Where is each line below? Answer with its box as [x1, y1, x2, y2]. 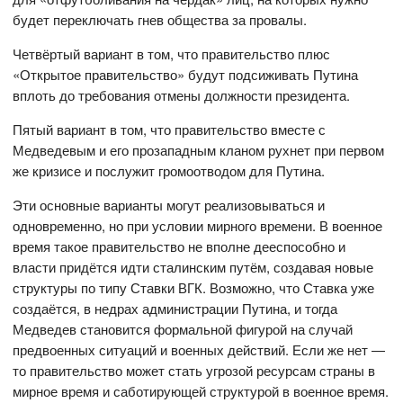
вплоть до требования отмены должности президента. [13, 85, 351, 104]
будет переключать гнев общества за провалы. [13, 10, 308, 29]
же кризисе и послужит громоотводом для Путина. [13, 161, 326, 180]
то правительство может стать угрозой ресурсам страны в [13, 361, 376, 380]
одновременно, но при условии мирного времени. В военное [13, 216, 383, 235]
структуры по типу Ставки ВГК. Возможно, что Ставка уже [13, 278, 375, 297]
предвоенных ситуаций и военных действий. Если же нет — [13, 340, 386, 359]
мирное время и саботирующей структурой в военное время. [13, 381, 390, 400]
